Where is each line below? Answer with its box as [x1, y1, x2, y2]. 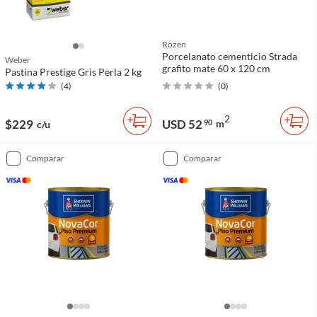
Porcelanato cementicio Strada [162, 50, 297, 62]
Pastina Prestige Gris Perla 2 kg [5, 65, 142, 78]
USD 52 [162, 116, 202, 132]
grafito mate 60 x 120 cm [162, 62, 270, 74]
